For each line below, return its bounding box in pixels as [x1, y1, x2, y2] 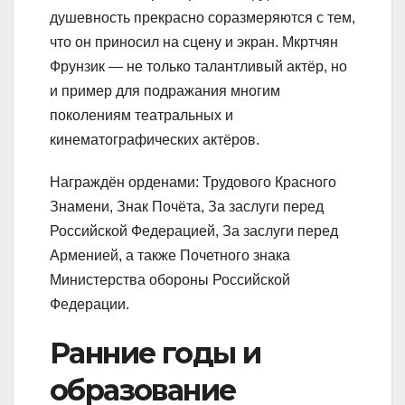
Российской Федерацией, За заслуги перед [50, 222, 338, 239]
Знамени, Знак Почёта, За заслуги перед [50, 198, 324, 214]
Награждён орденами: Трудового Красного [50, 174, 336, 190]
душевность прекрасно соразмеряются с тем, [50, 9, 355, 25]
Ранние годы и [50, 334, 261, 371]
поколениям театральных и [50, 107, 233, 123]
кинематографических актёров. [50, 131, 259, 147]
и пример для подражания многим [50, 82, 280, 99]
